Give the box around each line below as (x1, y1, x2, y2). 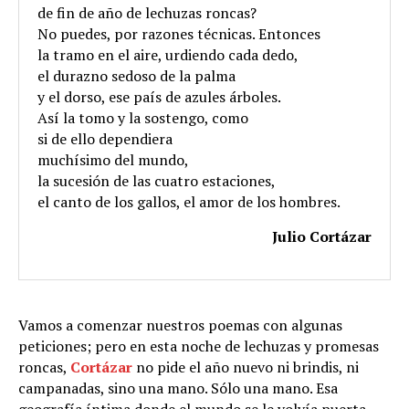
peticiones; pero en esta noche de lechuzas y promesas (18, 335, 379, 356)
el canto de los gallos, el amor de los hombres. (37, 191, 341, 212)
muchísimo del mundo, (37, 149, 189, 170)
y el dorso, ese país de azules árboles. (37, 86, 281, 107)
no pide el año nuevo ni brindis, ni (132, 356, 359, 377)
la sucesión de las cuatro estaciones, (37, 170, 276, 191)
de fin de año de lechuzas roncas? (37, 2, 257, 23)
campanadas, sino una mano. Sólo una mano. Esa (18, 377, 338, 398)
